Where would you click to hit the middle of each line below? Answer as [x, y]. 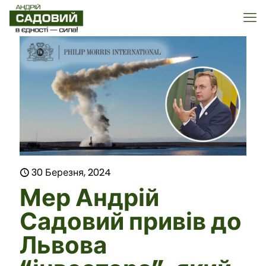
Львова [63, 245]
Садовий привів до [131, 221]
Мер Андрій [89, 197]
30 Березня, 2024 [71, 172]
